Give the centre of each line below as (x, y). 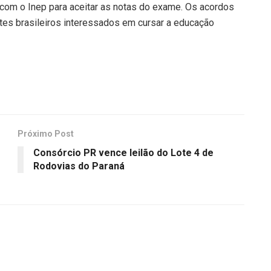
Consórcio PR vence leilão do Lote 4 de (123, 153)
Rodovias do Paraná (79, 166)
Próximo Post (46, 134)
